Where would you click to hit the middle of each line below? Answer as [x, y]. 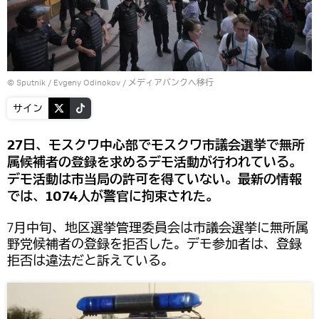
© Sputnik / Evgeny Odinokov [64, 82]
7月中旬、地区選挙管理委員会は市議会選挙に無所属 [158, 227]
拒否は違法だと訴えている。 [90, 260]
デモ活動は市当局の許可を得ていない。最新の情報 [155, 179]
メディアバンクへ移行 [171, 82]
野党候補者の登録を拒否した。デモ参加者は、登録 [155, 244]
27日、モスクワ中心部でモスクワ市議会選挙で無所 [156, 145]
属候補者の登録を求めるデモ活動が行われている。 [155, 162]
